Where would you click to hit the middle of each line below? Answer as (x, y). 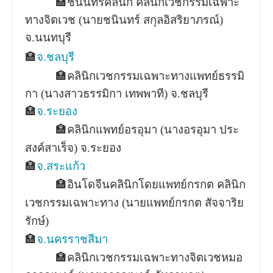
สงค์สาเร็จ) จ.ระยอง (73, 148)
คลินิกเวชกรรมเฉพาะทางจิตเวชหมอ (155, 257)
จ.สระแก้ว (61, 166)
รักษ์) (37, 221)
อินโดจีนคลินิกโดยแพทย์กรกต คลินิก (156, 184)
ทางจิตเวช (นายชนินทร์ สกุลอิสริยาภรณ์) (124, 20)
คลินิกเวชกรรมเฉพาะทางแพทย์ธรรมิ (156, 76)
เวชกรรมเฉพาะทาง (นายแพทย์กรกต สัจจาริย (134, 203)
